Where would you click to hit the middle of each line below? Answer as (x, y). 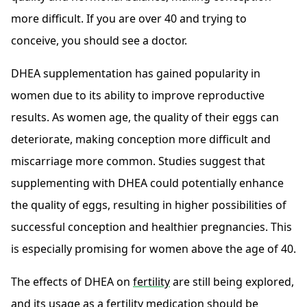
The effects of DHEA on (72, 282)
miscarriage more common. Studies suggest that (138, 161)
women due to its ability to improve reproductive (138, 96)
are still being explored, (232, 282)
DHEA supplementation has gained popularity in (136, 74)
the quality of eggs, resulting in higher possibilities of (149, 205)
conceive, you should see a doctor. (99, 41)
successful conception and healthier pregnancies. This (151, 227)
